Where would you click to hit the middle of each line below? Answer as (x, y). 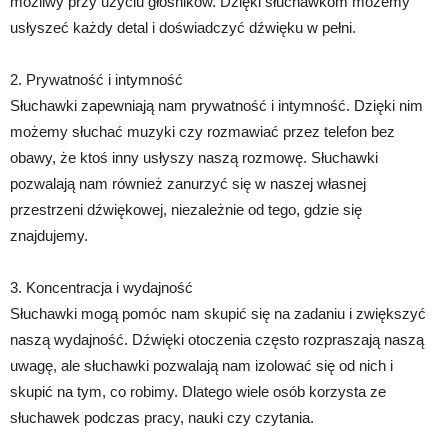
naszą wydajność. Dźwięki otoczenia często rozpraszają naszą (217, 339)
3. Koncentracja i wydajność (101, 287)
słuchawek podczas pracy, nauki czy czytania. (162, 417)
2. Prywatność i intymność (96, 79)
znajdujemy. (49, 235)
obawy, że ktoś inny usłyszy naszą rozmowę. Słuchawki (194, 157)
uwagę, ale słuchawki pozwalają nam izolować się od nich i (201, 365)
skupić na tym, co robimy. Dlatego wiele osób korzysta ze (198, 391)
